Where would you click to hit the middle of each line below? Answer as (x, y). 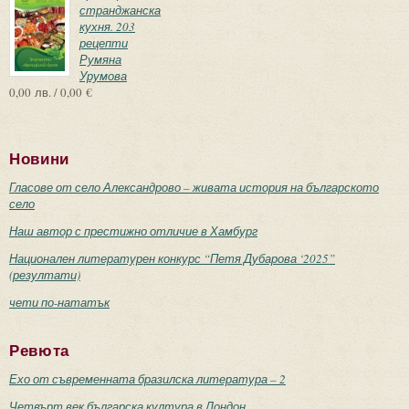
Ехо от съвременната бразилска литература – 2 (147, 378)
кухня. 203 (107, 26)
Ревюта (40, 351)
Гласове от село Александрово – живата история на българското (194, 187)
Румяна (100, 59)
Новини (40, 159)
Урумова (103, 75)
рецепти (104, 42)
